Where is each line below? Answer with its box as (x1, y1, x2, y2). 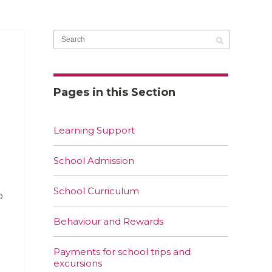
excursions (53, 257, 102, 270)
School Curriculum (53, 185, 139, 197)
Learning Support (53, 124, 135, 137)
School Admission (53, 155, 134, 167)
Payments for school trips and (53, 246, 191, 258)
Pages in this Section (53, 86, 175, 100)
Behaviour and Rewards (53, 216, 163, 228)
